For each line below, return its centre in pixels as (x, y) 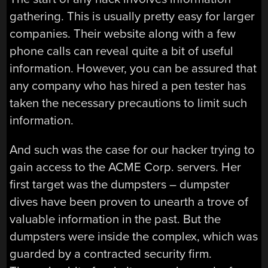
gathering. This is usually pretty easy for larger (133, 16)
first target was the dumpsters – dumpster (120, 185)
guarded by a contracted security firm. (111, 254)
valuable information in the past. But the (115, 220)
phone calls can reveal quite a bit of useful (122, 51)
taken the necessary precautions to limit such (129, 103)
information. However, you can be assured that (133, 68)
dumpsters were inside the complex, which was (134, 237)
